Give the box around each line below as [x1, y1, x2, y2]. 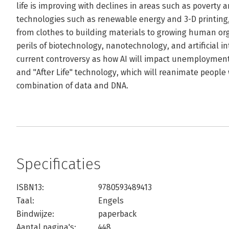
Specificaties [16, 155, 101, 173]
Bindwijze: [16, 209, 54, 219]
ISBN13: [16, 182, 44, 192]
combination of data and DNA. [16, 81, 128, 90]
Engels [98, 196, 124, 205]
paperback [98, 209, 136, 219]
